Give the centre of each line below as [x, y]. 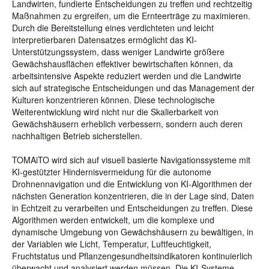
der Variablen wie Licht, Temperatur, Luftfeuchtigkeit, [112, 244]
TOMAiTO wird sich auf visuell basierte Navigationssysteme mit [131, 160]
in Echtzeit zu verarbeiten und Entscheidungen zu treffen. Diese [132, 208]
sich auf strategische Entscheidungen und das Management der [133, 88]
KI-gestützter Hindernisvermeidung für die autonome [112, 172]
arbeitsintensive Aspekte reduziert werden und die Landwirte [127, 76]
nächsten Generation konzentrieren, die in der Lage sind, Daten [133, 196]
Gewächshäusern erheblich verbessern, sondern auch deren [127, 124]
